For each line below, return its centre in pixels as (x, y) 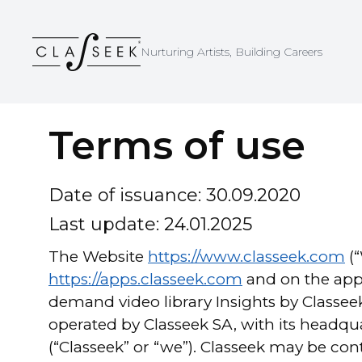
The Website (96, 257)
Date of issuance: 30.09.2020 (175, 195)
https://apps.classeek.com (145, 279)
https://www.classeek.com (246, 257)
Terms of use (177, 145)
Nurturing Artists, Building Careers (232, 52)
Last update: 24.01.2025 (150, 224)
